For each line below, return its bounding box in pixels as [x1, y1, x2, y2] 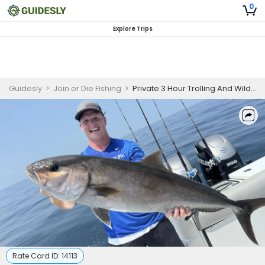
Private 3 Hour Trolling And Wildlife [132, 83, 251, 94]
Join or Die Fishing [53, 83, 121, 94]
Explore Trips [112, 24, 153, 33]
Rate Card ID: [12, 251, 62, 261]
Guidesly [9, 83, 42, 94]
